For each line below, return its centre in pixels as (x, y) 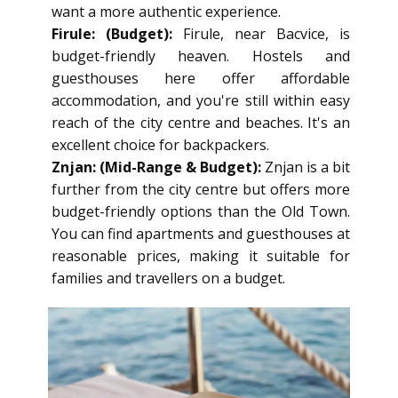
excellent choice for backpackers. (160, 145)
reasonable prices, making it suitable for (201, 256)
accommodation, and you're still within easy (201, 100)
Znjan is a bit (306, 167)
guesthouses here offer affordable (201, 78)
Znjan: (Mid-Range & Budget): (156, 167)
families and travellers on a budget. (168, 278)
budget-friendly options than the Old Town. (201, 211)
